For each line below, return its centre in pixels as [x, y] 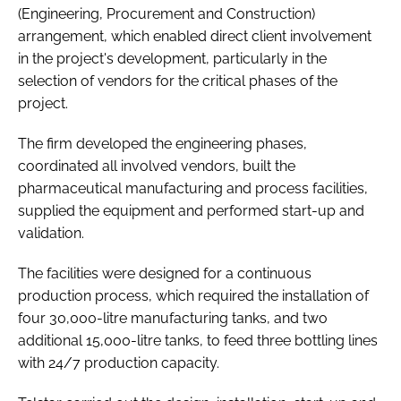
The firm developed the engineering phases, [162, 143]
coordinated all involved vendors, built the [157, 166]
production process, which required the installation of [193, 295]
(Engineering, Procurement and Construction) [166, 13]
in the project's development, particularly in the [172, 58]
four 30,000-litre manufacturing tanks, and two [173, 318]
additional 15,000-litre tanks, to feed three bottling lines [198, 340]
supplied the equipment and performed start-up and [191, 210]
